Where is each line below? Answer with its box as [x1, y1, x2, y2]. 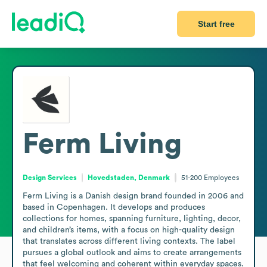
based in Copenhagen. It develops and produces [23, 203, 205, 212]
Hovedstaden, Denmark [88, 173, 170, 181]
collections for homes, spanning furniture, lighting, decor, [23, 214, 241, 223]
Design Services [23, 173, 77, 181]
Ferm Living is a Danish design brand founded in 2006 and [23, 191, 244, 200]
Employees [203, 173, 239, 181]
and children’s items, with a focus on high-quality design [23, 225, 235, 234]
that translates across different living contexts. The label [23, 237, 235, 246]
